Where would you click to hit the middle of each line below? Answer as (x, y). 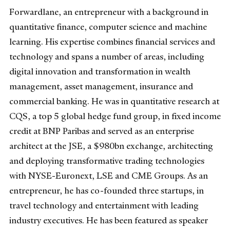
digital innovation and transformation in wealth (100, 71)
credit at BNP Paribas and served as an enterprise (102, 131)
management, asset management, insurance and (101, 86)
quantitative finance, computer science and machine (108, 26)
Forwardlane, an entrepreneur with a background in (109, 12)
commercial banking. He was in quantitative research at (114, 101)
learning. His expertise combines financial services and (112, 41)
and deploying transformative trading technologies (107, 160)
